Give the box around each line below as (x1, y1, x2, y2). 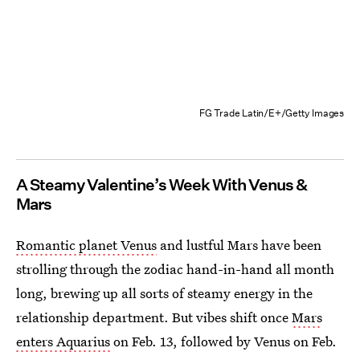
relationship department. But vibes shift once (16, 307, 292, 326)
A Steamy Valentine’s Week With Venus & (16, 174, 307, 194)
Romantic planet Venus (16, 235, 157, 254)
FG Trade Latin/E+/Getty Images (199, 105, 344, 120)
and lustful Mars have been (157, 235, 321, 254)
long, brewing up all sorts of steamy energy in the (16, 283, 313, 302)
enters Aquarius (16, 331, 110, 350)
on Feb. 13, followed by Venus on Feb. (110, 331, 337, 350)
